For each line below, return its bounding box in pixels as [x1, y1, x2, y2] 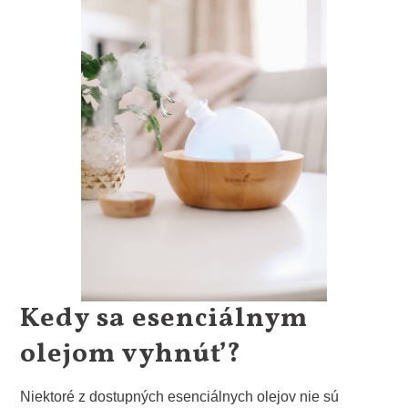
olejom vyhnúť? [20, 335, 242, 374]
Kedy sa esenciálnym [20, 300, 309, 339]
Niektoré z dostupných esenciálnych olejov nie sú [20, 389, 340, 405]
